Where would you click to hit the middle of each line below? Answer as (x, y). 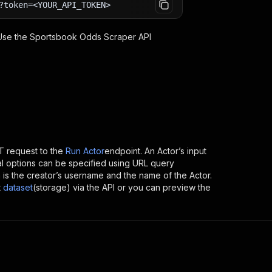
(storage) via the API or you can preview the (122, 187)
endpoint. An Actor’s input (155, 151)
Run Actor (85, 151)
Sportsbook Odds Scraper (83, 37)
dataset (18, 187)
